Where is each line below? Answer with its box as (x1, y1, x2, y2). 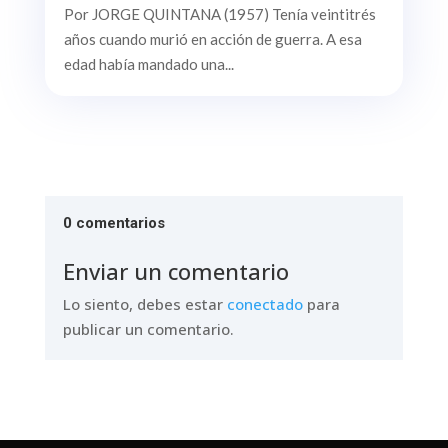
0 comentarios (62, 213, 165, 232)
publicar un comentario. (62, 318, 234, 339)
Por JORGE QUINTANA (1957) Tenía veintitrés (63, 4, 376, 23)
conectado (226, 293, 303, 314)
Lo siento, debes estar (62, 293, 227, 314)
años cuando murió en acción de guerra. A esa (63, 29, 362, 48)
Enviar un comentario (62, 255, 289, 286)
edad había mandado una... (63, 54, 234, 73)
